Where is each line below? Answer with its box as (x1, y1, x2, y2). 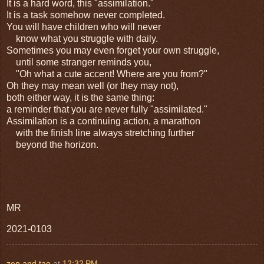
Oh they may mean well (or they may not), (6, 80, 179, 91)
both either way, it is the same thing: (6, 92, 154, 103)
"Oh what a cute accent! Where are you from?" (6, 68, 207, 79)
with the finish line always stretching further (6, 127, 194, 138)
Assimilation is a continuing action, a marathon (6, 115, 200, 126)
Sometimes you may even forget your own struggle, (6, 45, 219, 55)
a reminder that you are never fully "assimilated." (6, 104, 207, 114)
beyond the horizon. (6, 139, 98, 150)
